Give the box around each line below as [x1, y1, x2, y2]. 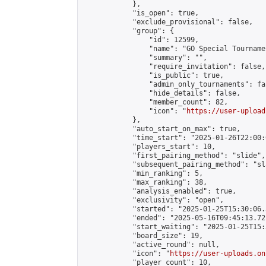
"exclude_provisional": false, [83, 18, 253, 26]
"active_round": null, [83, 240, 220, 249]
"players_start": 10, [83, 142, 216, 151]
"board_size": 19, [83, 232, 203, 240]
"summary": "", [83, 53, 207, 62]
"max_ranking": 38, [83, 178, 207, 186]
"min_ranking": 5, [83, 169, 203, 178]
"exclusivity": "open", [83, 196, 224, 204]
